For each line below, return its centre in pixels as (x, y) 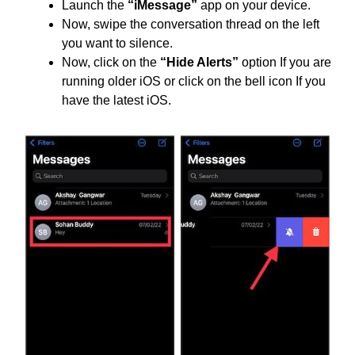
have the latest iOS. (116, 100)
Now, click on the (111, 62)
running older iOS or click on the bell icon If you (194, 81)
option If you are (285, 62)
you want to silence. (117, 43)
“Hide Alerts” (199, 62)
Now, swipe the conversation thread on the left (191, 24)
